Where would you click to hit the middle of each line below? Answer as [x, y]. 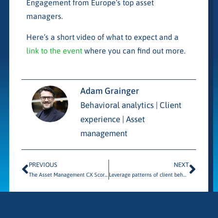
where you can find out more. [134, 50]
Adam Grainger [109, 91]
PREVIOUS [43, 165]
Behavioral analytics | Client [131, 105]
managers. [44, 16]
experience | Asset [112, 119]
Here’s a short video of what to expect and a [102, 37]
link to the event [54, 50]
